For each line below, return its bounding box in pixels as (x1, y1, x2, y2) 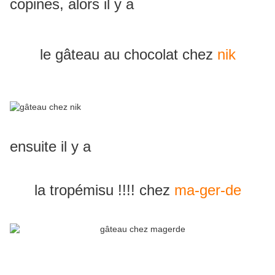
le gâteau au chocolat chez (39, 46, 217, 63)
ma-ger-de (174, 182, 241, 199)
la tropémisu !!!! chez (34, 182, 174, 199)
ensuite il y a (10, 138, 91, 155)
